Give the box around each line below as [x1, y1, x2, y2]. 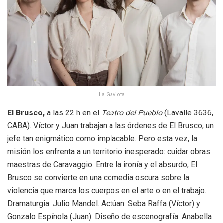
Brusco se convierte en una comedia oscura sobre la [7, 172, 189, 182]
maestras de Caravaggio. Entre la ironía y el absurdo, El [7, 159, 197, 169]
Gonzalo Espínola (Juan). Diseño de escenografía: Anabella [7, 211, 212, 221]
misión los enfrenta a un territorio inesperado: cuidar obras [7, 146, 210, 156]
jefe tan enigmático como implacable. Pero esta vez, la [7, 133, 197, 143]
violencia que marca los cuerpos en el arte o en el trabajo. [7, 185, 206, 195]
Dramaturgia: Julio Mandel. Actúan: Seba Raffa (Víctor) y [7, 198, 200, 208]
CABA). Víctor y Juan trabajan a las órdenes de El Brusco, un [7, 120, 214, 130]
